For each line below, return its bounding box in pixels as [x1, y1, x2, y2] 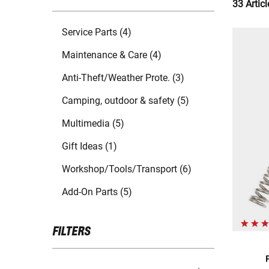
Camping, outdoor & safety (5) [62, 95, 189, 107]
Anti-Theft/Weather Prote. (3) [62, 72, 184, 84]
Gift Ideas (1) [62, 141, 117, 153]
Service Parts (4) [62, 26, 131, 38]
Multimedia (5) [62, 118, 124, 130]
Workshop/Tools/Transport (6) [62, 163, 192, 175]
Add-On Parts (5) [62, 186, 132, 198]
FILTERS [52, 225, 90, 239]
